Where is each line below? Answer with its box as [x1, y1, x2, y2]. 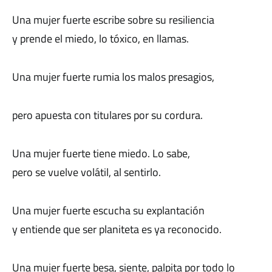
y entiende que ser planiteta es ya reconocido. [12, 221, 222, 237]
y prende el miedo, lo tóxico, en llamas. [12, 30, 189, 47]
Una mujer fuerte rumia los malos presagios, [12, 69, 214, 85]
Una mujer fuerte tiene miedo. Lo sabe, [12, 145, 190, 161]
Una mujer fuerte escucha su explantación [12, 202, 205, 219]
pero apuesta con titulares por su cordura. [12, 107, 203, 123]
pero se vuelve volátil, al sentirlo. [12, 164, 161, 180]
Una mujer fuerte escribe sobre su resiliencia [12, 12, 214, 28]
